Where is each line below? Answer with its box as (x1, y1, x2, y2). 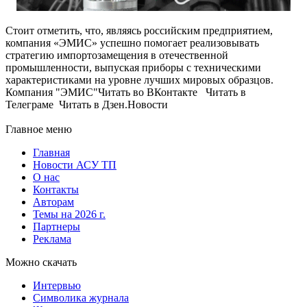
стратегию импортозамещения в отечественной (5, 49, 228, 62)
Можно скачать (5, 256, 77, 269)
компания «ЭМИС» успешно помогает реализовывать (5, 37, 259, 49)
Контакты (33, 184, 79, 196)
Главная (33, 147, 70, 159)
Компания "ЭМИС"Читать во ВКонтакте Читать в (5, 86, 246, 99)
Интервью (33, 280, 81, 292)
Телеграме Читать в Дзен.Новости (5, 99, 171, 111)
